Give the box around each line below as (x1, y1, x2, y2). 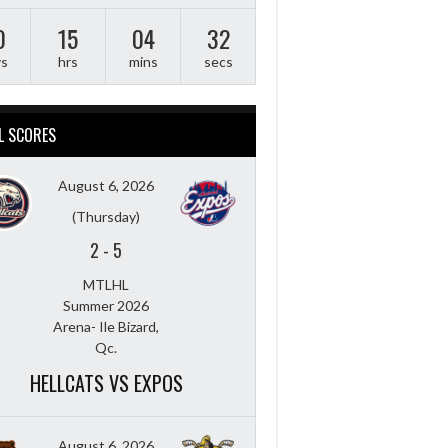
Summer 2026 (63, 296, 149, 314)
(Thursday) (72, 207, 140, 225)
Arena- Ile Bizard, (53, 317, 159, 335)
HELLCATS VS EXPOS (29, 367, 183, 398)
